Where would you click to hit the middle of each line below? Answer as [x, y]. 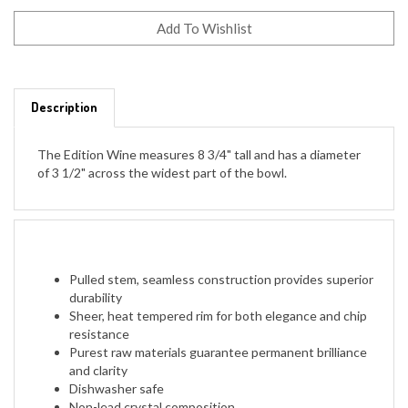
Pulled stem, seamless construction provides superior [221, 255]
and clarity [98, 347]
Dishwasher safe [117, 365]
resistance [99, 310]
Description [64, 83]
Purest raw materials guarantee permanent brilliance [218, 328]
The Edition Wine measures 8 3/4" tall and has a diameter [199, 131]
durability [96, 274]
